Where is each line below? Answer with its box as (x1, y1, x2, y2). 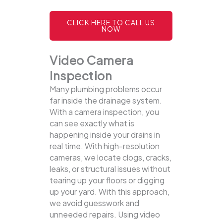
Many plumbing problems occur (50, 84, 162, 95)
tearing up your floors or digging (50, 175, 165, 186)
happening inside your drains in (50, 129, 160, 140)
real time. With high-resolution (50, 141, 160, 152)
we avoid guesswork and (50, 198, 139, 209)
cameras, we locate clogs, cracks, (50, 152, 171, 163)
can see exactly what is (50, 118, 134, 129)
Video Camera (50, 53, 133, 68)
